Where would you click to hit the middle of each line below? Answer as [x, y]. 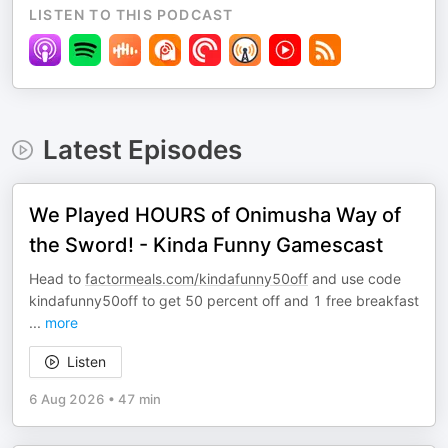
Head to [57, 278]
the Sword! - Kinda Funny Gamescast [206, 245]
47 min [139, 399]
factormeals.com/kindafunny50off [196, 278]
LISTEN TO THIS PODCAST [131, 14]
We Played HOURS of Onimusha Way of [215, 215]
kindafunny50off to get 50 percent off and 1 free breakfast [224, 300]
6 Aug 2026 [67, 399]
